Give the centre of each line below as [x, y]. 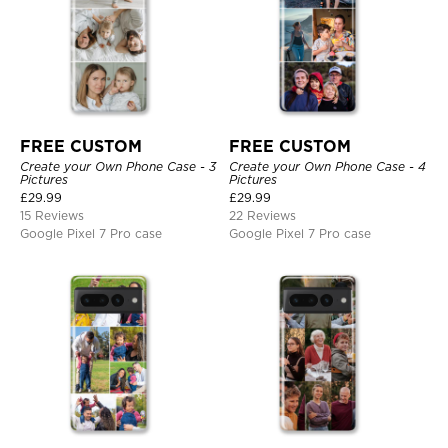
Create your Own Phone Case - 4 [327, 167]
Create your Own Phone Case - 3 [118, 167]
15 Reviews [52, 216]
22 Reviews [262, 216]
